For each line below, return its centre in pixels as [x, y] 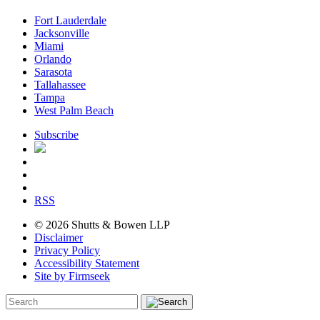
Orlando [53, 59]
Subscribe [56, 134]
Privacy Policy [67, 250]
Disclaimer [59, 237]
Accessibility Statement [87, 263]
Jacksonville [62, 33]
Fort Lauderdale [70, 20]
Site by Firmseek [72, 276]
